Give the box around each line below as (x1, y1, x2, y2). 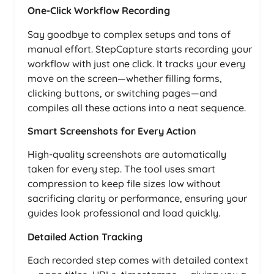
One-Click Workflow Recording (28, 4, 170, 17)
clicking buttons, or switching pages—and (28, 86, 217, 99)
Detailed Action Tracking (28, 230, 143, 243)
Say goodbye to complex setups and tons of (28, 28, 231, 40)
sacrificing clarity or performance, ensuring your (28, 192, 247, 205)
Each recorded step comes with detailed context (28, 254, 248, 267)
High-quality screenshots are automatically (28, 148, 226, 161)
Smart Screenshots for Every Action (28, 124, 196, 137)
